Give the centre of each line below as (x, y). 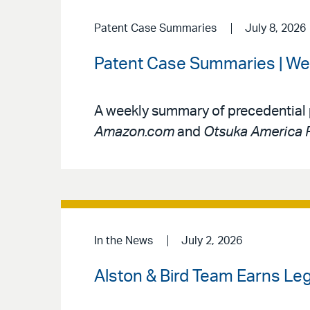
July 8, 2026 (275, 28)
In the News (124, 241)
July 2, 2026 (211, 241)
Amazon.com (134, 133)
